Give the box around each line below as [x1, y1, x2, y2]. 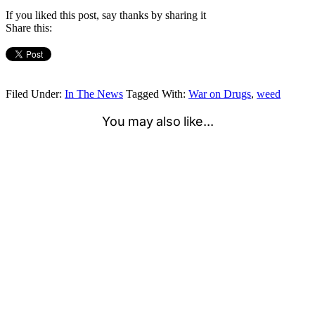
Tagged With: [126, 87, 188, 100]
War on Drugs [188, 87, 251, 100]
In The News [65, 87, 123, 100]
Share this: [6, 21, 52, 34]
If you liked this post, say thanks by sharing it [6, 8, 206, 21]
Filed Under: [6, 87, 65, 100]
